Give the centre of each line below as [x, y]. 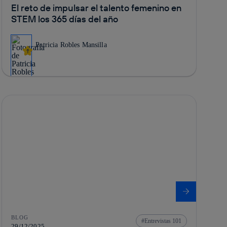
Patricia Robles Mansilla [71, 45]
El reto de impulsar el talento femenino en [97, 8]
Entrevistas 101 [163, 221]
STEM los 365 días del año [65, 19]
